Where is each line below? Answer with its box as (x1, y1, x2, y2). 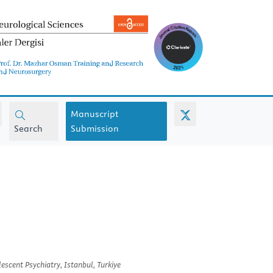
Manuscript (71, 108, 119, 120)
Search (13, 123, 43, 135)
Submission (71, 123, 119, 135)
